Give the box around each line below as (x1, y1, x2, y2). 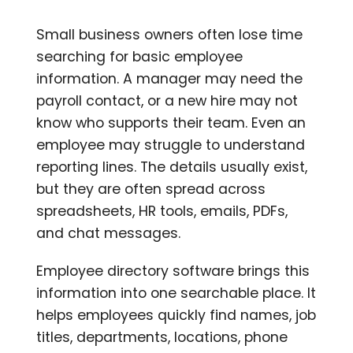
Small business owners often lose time (36, 24, 303, 44)
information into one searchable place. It (36, 283, 317, 303)
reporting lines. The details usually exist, (36, 157, 308, 176)
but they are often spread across (36, 179, 266, 199)
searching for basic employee (36, 46, 243, 66)
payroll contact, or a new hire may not (36, 91, 299, 110)
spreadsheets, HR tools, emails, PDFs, (36, 201, 288, 221)
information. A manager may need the (36, 69, 303, 88)
